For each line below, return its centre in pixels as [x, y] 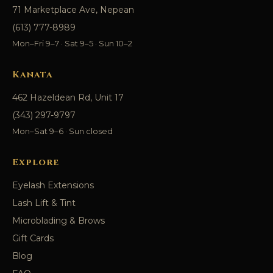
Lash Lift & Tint [44, 203]
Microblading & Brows [58, 220]
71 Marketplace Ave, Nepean [73, 9]
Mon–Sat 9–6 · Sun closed [62, 131]
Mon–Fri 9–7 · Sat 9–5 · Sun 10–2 [72, 43]
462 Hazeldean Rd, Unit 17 [68, 97]
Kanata [33, 74]
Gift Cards [33, 238]
